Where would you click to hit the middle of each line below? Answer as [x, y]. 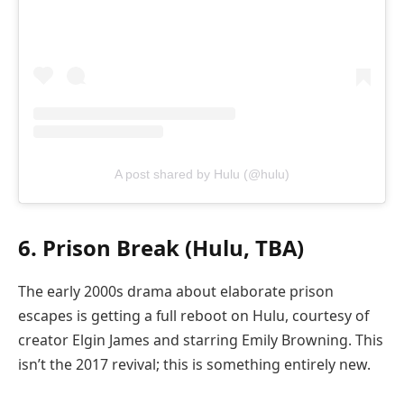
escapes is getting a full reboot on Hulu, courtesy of [193, 316]
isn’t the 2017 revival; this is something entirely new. [194, 365]
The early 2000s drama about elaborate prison [176, 292]
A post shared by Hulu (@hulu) [202, 174]
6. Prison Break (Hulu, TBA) [161, 248]
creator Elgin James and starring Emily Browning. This [201, 340]
